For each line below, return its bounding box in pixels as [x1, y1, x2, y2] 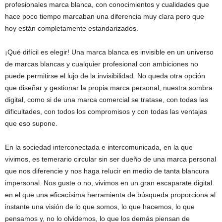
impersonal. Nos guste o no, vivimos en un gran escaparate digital [5, 179, 212, 187]
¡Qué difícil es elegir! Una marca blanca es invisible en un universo [5, 48, 214, 56]
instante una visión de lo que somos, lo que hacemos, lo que [5, 203, 195, 211]
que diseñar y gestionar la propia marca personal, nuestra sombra [5, 84, 213, 92]
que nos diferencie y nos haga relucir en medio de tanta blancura [5, 167, 209, 175]
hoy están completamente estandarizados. [5, 24, 138, 32]
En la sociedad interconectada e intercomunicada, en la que [5, 143, 193, 151]
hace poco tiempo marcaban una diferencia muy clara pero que [5, 12, 204, 20]
